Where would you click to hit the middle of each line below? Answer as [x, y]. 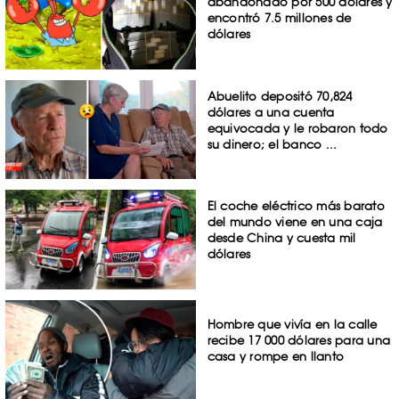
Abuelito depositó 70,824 [280, 96]
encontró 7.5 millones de [279, 17]
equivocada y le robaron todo [297, 128]
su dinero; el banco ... [272, 144]
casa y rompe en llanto [276, 357]
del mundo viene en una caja [295, 222]
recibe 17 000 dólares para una [299, 341]
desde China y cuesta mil [281, 238]
